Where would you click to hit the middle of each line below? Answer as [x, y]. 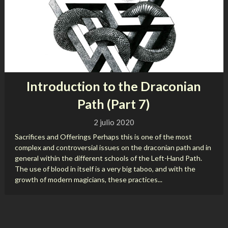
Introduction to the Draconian [114, 86]
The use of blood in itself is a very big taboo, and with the [105, 169]
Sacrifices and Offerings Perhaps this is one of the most [103, 137]
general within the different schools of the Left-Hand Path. [108, 158]
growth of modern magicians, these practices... [88, 179]
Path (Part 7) [114, 104]
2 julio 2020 [114, 122]
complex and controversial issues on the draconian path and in [113, 147]
